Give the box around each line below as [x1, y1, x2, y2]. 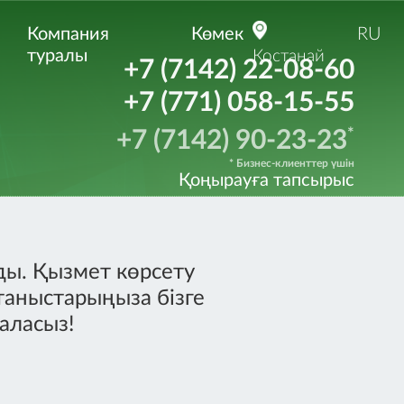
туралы [27, 47, 87, 65]
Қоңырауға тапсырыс [179, 171, 354, 189]
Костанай [252, 48, 325, 66]
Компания [27, 25, 109, 43]
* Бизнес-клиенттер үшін [229, 158, 354, 169]
